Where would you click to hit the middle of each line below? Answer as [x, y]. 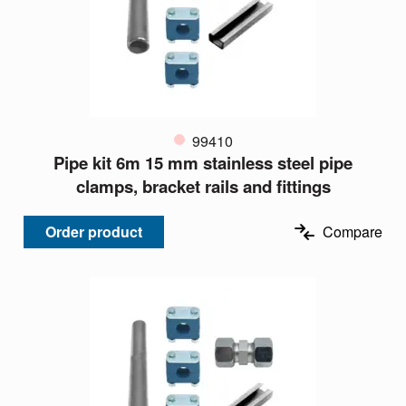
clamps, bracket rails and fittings [203, 187]
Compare [353, 231]
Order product [94, 231]
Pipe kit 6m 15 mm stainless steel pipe [203, 163]
